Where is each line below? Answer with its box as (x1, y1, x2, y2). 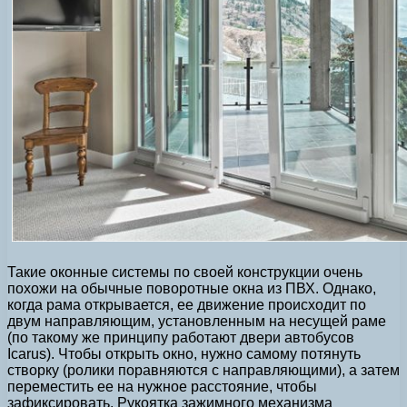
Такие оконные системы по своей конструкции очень (7, 263, 362, 280)
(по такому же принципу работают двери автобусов (7, 329, 354, 345)
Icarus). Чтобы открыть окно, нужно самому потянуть (7, 345, 361, 362)
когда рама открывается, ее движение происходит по (7, 296, 366, 313)
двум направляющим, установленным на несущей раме (7, 313, 386, 329)
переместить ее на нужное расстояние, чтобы (7, 378, 317, 394)
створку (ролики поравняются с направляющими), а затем (7, 362, 400, 378)
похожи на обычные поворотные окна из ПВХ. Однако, (7, 280, 376, 296)
